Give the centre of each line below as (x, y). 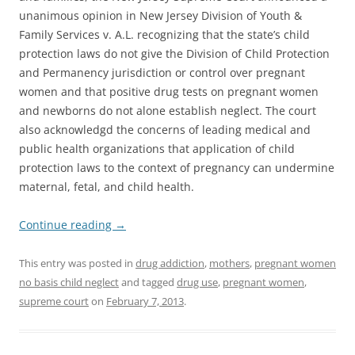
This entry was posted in (77, 263)
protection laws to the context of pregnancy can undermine (177, 168)
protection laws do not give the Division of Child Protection (174, 54)
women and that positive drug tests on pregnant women (169, 92)
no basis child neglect (69, 282)
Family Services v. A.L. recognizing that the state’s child (164, 35)
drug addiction (170, 263)
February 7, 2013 (145, 302)
